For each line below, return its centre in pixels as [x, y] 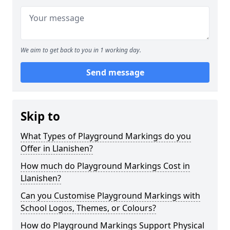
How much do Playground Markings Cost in [105, 166]
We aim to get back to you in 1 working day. [81, 50]
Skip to [40, 116]
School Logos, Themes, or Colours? [88, 208]
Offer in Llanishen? [57, 148]
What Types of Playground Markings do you [106, 136]
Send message [115, 72]
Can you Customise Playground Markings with [110, 196]
